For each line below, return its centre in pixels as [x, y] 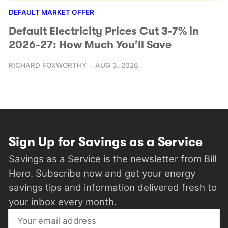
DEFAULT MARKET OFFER [51, 12]
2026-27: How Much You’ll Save [90, 45]
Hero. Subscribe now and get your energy [102, 173]
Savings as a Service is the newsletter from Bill [112, 159]
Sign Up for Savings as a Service [106, 142]
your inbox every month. [63, 202]
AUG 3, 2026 [117, 65]
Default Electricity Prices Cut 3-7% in [104, 31]
